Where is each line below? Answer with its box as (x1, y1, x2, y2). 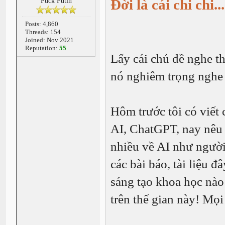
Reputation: (25, 44, 59, 52)
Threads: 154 (25, 28, 61, 36)
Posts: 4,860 (25, 20, 58, 28)
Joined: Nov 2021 (25, 36, 74, 44)
